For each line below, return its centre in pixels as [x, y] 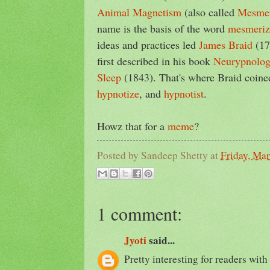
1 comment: [140, 213]
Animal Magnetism [139, 12]
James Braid [226, 44]
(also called [209, 12]
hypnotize [118, 93]
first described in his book [155, 61]
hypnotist [184, 93]
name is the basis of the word [162, 28]
